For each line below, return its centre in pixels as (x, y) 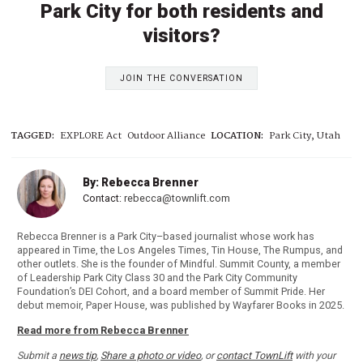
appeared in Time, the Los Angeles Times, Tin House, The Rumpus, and (180, 250)
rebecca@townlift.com (177, 199)
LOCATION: (237, 136)
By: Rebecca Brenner (141, 183)
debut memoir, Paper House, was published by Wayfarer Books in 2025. (181, 305)
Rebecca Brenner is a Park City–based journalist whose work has (166, 237)
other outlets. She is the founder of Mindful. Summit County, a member (179, 264)
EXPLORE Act (91, 136)
